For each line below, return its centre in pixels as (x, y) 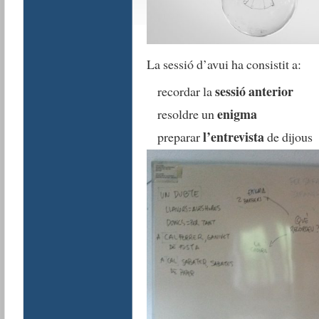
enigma (237, 114)
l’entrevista (233, 136)
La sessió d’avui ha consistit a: (224, 64)
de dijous (288, 136)
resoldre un (187, 114)
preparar (180, 136)
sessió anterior (254, 91)
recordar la (186, 91)
